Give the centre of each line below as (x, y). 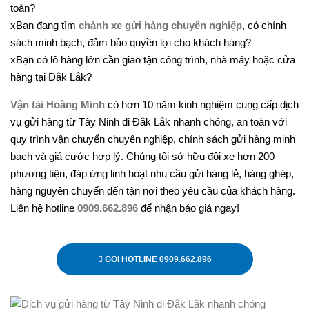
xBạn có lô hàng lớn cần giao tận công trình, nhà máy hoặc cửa (153, 60)
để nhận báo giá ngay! (189, 208)
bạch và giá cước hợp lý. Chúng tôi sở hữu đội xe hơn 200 (142, 156)
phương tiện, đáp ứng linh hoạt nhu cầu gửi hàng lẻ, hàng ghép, (152, 173)
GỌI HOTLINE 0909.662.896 (157, 259)
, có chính (264, 25)
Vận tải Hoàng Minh (58, 104)
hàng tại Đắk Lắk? (51, 77)
